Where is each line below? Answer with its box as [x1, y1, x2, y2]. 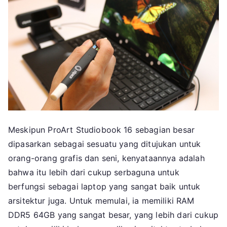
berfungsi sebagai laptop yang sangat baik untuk [8, 181, 201, 192]
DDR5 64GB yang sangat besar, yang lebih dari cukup [8, 210, 219, 220]
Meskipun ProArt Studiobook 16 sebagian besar [8, 125, 195, 135]
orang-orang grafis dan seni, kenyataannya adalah [8, 153, 205, 164]
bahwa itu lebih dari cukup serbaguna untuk [8, 167, 179, 178]
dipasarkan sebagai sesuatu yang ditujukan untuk [8, 139, 201, 149]
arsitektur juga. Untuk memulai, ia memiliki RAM [8, 196, 195, 206]
